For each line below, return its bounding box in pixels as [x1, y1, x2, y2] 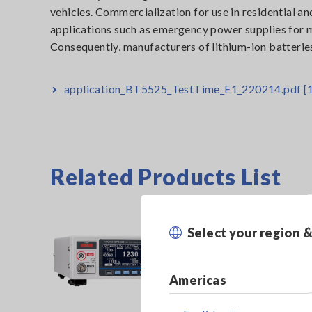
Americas [169, 272, 227, 288]
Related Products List [50, 163, 281, 190]
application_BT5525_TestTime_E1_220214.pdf [64, 82, 304, 95]
